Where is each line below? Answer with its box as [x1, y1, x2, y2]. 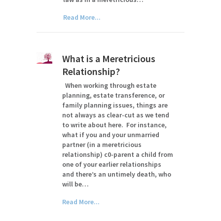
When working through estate [62, 81, 157, 90]
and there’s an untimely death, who [62, 170, 172, 179]
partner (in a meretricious [62, 140, 142, 149]
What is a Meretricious [62, 52, 156, 65]
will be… [62, 180, 89, 188]
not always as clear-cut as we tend [62, 110, 170, 119]
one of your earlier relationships [62, 160, 162, 169]
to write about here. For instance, [62, 120, 167, 129]
